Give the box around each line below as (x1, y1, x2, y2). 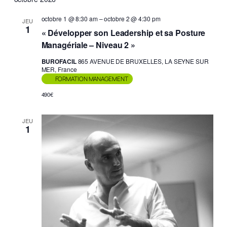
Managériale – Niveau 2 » (41, 39, 136, 51)
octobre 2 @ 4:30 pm (104, 14, 161, 23)
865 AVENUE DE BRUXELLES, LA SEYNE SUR (78, 56, 209, 65)
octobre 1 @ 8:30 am (41, 14, 98, 23)
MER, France (41, 64, 77, 73)
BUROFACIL (41, 56, 78, 66)
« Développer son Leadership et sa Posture (41, 26, 206, 39)
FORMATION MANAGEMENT (55, 74, 128, 83)
